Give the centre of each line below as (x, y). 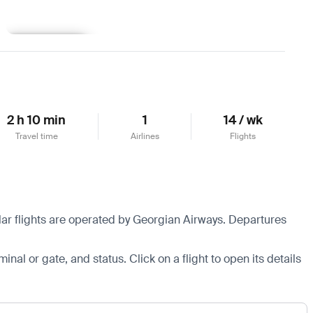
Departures (256, 219)
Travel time (36, 136)
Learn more (46, 46)
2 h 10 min (37, 120)
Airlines (145, 136)
